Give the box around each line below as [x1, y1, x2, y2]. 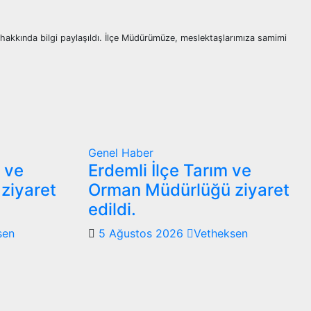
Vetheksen [194, 226, 248, 240]
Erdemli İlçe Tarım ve [88, 160, 251, 180]
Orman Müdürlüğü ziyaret [88, 179, 289, 200]
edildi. [88, 199, 136, 219]
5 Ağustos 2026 [99, 226, 187, 240]
